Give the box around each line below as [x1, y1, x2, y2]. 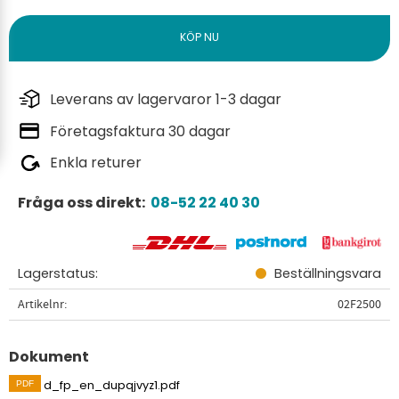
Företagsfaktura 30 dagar [50, 120, 231, 142]
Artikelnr [18, 295, 64, 313]
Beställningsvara [273, 264, 381, 282]
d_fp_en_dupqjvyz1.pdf [44, 377, 183, 393]
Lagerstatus [18, 264, 95, 282]
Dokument [9, 346, 89, 367]
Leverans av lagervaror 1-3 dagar [50, 88, 281, 110]
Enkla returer [50, 152, 142, 174]
